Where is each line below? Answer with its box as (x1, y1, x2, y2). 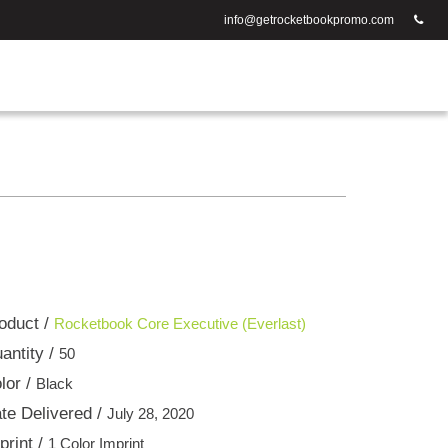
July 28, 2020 (107, 404, 194, 422)
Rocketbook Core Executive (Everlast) (54, 314, 306, 332)
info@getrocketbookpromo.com (224, 13, 394, 27)
